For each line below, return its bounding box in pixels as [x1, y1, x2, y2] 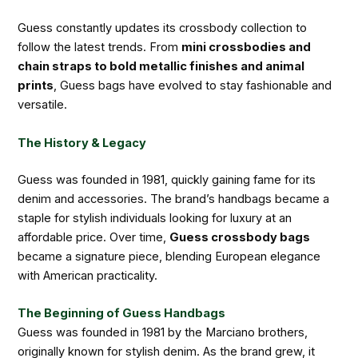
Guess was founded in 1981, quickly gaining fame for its [18, 172, 316, 187]
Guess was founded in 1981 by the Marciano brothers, [18, 324, 308, 340]
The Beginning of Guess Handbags [18, 305, 226, 320]
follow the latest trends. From [18, 40, 182, 55]
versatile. [18, 97, 68, 113]
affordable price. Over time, [18, 229, 170, 245]
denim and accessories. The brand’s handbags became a [18, 191, 330, 206]
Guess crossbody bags [169, 229, 311, 245]
